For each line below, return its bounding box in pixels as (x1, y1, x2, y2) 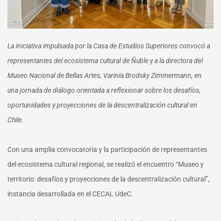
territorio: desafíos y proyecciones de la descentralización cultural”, (7, 175, 210, 183)
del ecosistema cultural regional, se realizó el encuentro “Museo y (7, 160, 204, 168)
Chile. (7, 115, 24, 124)
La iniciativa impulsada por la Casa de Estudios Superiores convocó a (7, 41, 210, 50)
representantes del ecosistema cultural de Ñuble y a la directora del (7, 56, 203, 65)
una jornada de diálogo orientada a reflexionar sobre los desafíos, (7, 86, 201, 94)
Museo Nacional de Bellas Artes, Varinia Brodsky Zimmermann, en (7, 71, 202, 79)
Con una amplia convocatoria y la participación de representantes (7, 145, 207, 153)
